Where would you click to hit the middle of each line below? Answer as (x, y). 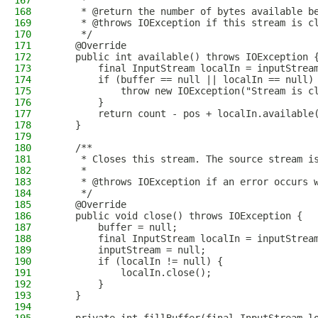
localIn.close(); (132, 273)
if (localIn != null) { (138, 261)
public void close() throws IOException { (177, 216)
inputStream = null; (129, 250)
